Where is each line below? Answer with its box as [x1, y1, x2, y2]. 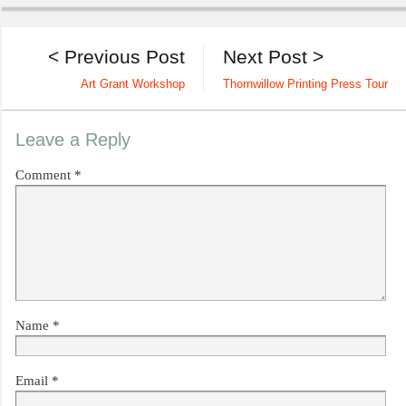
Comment [15, 167, 74, 182]
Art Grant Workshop [81, 77, 186, 91]
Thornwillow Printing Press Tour [222, 77, 388, 91]
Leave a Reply [15, 129, 130, 150]
